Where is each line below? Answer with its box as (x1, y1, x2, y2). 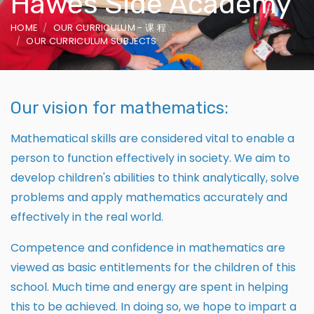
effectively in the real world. (11, 209, 172, 226)
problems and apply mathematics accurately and (11, 189, 287, 206)
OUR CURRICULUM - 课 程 (53, 22, 167, 34)
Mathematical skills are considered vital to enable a (11, 130, 294, 147)
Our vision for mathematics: (11, 98, 228, 118)
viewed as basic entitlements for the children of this (11, 259, 296, 276)
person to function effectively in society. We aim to (11, 150, 290, 167)
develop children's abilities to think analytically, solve (11, 170, 299, 186)
